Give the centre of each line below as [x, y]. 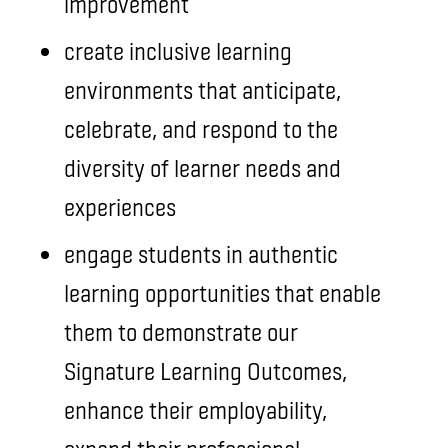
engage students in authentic [201, 253]
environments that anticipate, [202, 89]
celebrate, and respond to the [201, 128]
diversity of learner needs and [202, 167]
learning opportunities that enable [222, 292]
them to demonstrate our [181, 331]
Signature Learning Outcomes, [205, 370]
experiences [120, 206]
